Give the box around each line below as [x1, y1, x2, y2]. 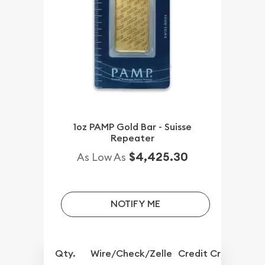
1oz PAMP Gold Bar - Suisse [73, 121, 192, 134]
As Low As [77, 150, 126, 164]
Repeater [111, 132, 154, 145]
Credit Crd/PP [178, 247, 243, 260]
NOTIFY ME [110, 198, 160, 211]
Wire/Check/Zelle [91, 247, 173, 260]
